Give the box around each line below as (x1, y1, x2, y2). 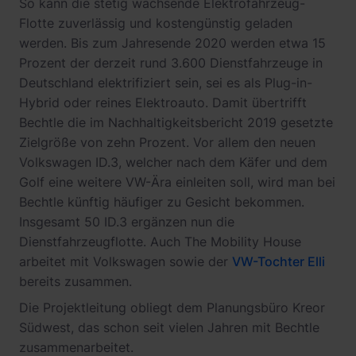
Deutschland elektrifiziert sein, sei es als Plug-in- (19, 75, 312, 91)
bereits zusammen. (19, 273, 132, 289)
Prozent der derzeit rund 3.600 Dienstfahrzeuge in (19, 55, 323, 71)
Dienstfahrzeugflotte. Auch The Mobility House (19, 234, 301, 250)
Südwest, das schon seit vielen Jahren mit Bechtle (19, 319, 319, 335)
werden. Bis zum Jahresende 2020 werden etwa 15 (19, 35, 326, 51)
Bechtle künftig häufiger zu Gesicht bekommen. (19, 194, 304, 210)
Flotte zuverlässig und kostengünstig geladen (19, 15, 292, 31)
